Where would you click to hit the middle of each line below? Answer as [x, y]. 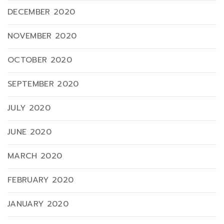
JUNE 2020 [29, 132]
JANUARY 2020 [38, 204]
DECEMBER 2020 [41, 12]
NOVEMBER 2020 [42, 36]
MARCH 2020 [35, 156]
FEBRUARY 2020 [41, 180]
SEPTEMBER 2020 [43, 84]
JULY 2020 [29, 108]
